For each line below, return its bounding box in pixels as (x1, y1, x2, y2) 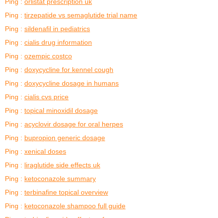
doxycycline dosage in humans (24, 79, 119, 87)
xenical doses (24, 147, 66, 155)
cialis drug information (24, 38, 92, 46)
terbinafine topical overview (24, 188, 108, 196)
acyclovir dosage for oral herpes (24, 120, 123, 128)
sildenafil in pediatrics (24, 24, 90, 33)
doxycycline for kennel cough (24, 65, 113, 73)
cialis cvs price (24, 92, 69, 101)
